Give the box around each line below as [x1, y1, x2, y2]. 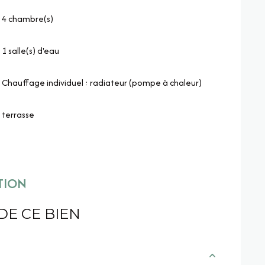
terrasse [2, 108, 35, 121]
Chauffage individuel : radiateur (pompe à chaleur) [2, 76, 202, 89]
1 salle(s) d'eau [2, 44, 60, 57]
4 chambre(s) [2, 12, 54, 25]
